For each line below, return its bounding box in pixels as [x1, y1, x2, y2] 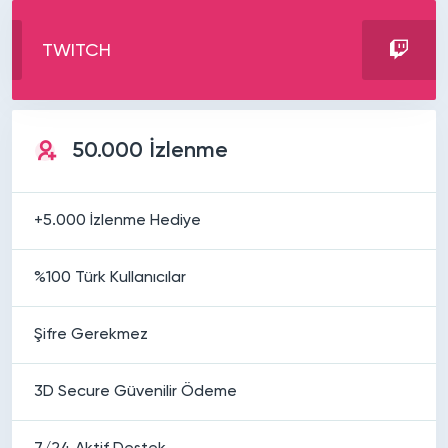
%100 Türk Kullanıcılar [34, 269, 186, 286]
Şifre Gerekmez [34, 326, 148, 343]
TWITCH [42, 41, 111, 60]
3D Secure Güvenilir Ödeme [34, 383, 237, 400]
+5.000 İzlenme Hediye [34, 212, 201, 229]
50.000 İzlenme [72, 139, 228, 162]
